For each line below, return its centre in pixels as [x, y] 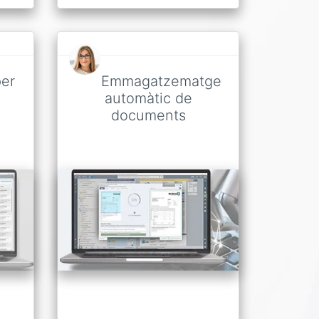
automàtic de [148, 98]
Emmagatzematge [161, 81]
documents [148, 115]
